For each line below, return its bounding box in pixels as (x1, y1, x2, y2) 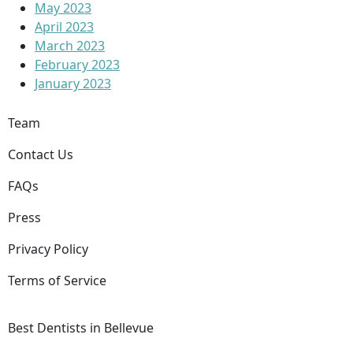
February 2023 (35, 56, 120, 73)
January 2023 (35, 75, 111, 92)
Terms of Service (8, 272, 106, 289)
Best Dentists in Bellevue (8, 319, 154, 336)
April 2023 (35, 18, 94, 35)
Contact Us (8, 146, 73, 163)
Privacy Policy (8, 240, 88, 258)
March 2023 (35, 37, 105, 54)
